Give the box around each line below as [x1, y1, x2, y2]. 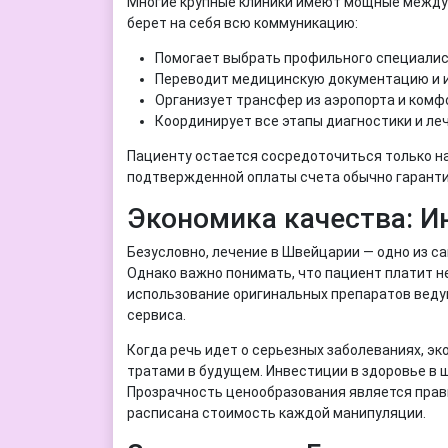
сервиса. [126, 306, 186, 323]
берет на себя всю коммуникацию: [126, 14, 358, 31]
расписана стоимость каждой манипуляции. [126, 404, 426, 421]
